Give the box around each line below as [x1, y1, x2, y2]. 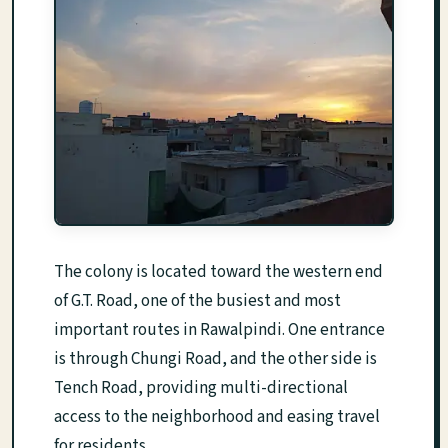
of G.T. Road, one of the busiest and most [54, 289, 341, 314]
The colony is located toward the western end [54, 260, 383, 285]
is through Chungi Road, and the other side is [54, 347, 377, 372]
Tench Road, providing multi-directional [54, 376, 348, 401]
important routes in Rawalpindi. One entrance [54, 318, 385, 343]
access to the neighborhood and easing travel [54, 405, 380, 430]
